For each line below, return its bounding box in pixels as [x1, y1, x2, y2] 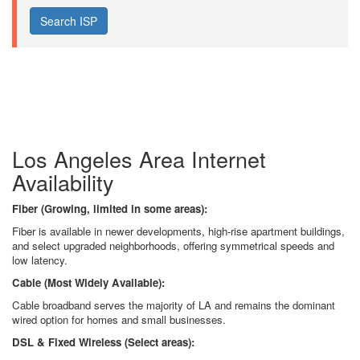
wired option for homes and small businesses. [12, 312, 226, 327]
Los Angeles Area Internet [12, 143, 266, 174]
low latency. [12, 252, 67, 268]
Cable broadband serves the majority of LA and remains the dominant [12, 297, 335, 313]
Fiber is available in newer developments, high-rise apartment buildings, [12, 223, 345, 239]
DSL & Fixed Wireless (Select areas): [12, 334, 194, 350]
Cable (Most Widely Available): [12, 275, 165, 290]
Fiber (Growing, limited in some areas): [12, 201, 207, 216]
